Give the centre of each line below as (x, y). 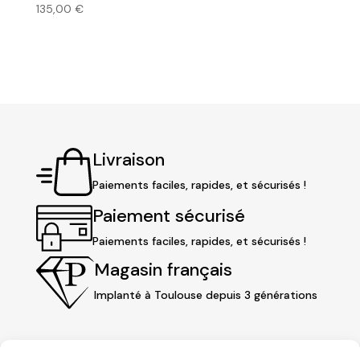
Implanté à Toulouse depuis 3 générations (205, 295)
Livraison (128, 159)
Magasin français (163, 270)
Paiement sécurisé (168, 215)
